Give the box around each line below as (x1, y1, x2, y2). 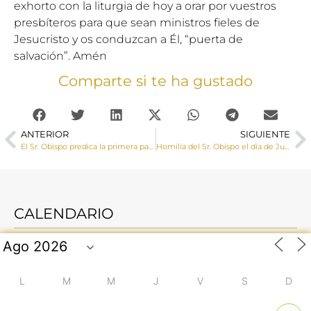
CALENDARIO (14, 204, 114, 222)
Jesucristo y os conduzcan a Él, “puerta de (14, 33, 243, 46)
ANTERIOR (21, 128, 69, 140)
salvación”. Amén (14, 49, 107, 62)
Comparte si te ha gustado (58, 72, 253, 90)
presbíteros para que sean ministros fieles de (14, 16, 260, 29)
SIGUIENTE (240, 128, 290, 140)
